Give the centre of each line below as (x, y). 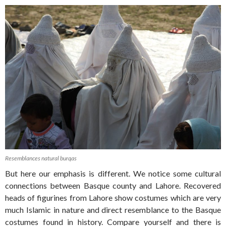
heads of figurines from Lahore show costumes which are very (113, 197)
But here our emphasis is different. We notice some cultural (113, 173)
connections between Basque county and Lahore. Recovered (113, 185)
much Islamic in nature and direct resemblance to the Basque (113, 209)
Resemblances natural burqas (41, 158)
